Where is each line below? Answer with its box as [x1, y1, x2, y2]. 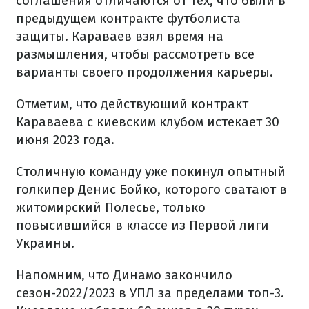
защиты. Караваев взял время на [16, 28, 223, 44]
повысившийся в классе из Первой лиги [16, 217, 269, 233]
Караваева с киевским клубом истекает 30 [16, 114, 279, 130]
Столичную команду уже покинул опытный [16, 163, 286, 179]
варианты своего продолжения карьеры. [16, 64, 273, 80]
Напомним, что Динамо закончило [16, 267, 232, 283]
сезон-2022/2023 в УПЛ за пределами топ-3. [16, 285, 284, 301]
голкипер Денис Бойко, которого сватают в [16, 181, 287, 197]
